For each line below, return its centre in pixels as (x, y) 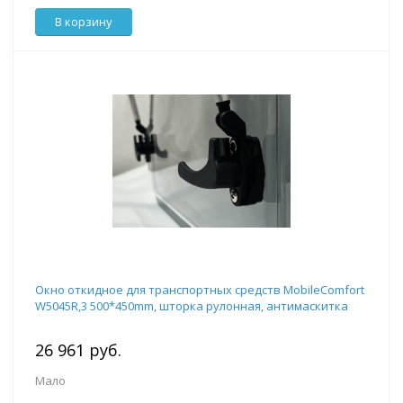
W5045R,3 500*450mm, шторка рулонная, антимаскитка (192, 306)
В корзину (84, 22)
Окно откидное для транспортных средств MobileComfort (200, 290)
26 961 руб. (78, 350)
